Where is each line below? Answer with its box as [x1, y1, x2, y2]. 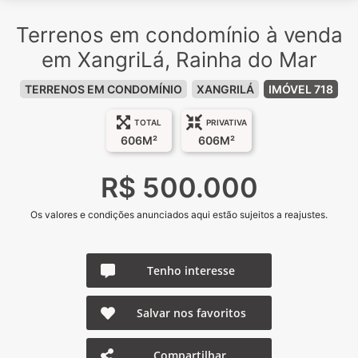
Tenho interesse [147, 263, 235, 278]
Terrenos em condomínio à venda [15, 22, 343, 47]
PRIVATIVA [206, 117, 247, 127]
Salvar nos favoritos [136, 305, 246, 320]
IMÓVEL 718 [268, 82, 333, 96]
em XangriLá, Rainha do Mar [41, 47, 317, 72]
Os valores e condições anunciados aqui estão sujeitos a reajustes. [30, 209, 328, 221]
